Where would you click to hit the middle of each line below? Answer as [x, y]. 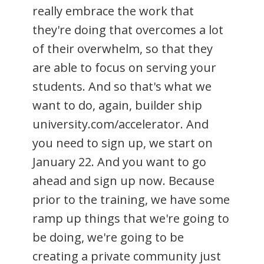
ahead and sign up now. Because [123, 180]
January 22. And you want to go [119, 161]
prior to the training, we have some [131, 199]
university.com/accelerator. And [121, 124]
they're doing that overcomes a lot [128, 29]
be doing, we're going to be [108, 237]
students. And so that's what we [122, 86]
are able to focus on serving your [124, 67]
